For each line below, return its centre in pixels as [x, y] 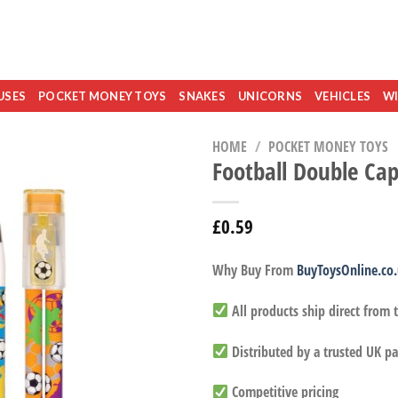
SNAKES [203, 96]
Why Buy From [255, 271]
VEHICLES [343, 96]
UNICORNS [271, 96]
